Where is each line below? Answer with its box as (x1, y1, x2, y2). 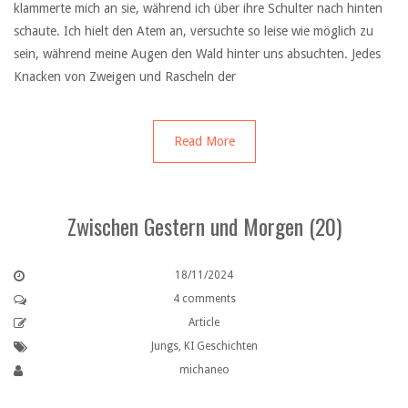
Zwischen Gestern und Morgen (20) (66, 209, 342, 242)
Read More (173, 133, 235, 148)
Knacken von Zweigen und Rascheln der (14, 68, 236, 84)
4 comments (172, 291, 236, 305)
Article (189, 315, 219, 329)
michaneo (178, 362, 229, 376)
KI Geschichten (183, 339, 258, 352)
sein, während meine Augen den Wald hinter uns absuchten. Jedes (14, 46, 381, 61)
